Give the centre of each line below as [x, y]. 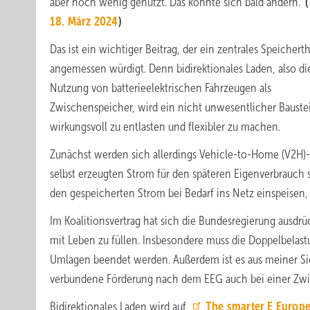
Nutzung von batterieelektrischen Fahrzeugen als [161, 88]
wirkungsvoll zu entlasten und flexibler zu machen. [165, 127]
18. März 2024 [84, 21]
